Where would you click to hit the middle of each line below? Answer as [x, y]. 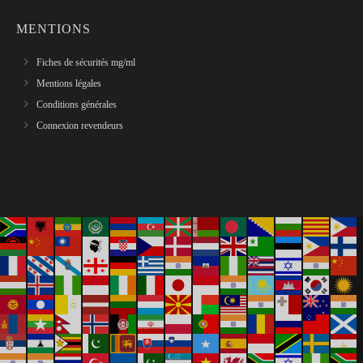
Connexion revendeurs [80, 126]
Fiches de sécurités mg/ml [86, 62]
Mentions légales [69, 83]
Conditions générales [77, 105]
